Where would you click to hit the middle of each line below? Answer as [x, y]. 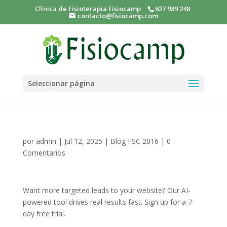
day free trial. [44, 214]
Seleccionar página [61, 83]
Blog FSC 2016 [134, 141]
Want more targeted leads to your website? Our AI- [106, 190]
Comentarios [44, 153]
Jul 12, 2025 [83, 141]
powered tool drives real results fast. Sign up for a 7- [108, 202]
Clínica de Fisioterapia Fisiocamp [88, 8]
